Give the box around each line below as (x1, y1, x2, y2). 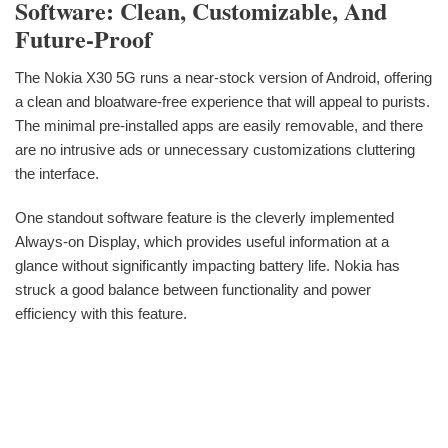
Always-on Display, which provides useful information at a (15, 232, 389, 250)
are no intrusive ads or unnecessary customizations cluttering (15, 140, 415, 158)
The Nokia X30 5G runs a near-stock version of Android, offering (15, 68, 432, 86)
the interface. (15, 164, 99, 182)
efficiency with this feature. (15, 304, 187, 322)
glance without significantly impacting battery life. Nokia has (15, 256, 400, 274)
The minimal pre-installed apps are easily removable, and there (15, 116, 423, 134)
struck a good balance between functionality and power (15, 280, 371, 298)
